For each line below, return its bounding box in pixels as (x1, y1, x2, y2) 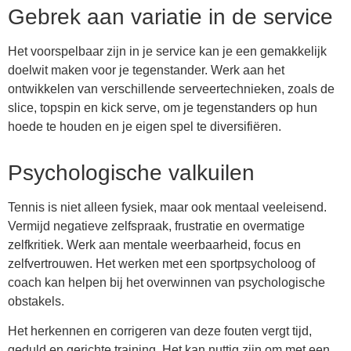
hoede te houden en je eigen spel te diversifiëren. (8, 119, 281, 133)
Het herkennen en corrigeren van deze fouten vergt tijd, (8, 324, 312, 338)
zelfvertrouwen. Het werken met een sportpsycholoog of (8, 256, 315, 270)
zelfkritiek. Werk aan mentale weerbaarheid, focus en (8, 237, 301, 251)
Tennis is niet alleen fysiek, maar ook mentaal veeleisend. (8, 200, 327, 214)
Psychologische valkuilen (8, 160, 255, 185)
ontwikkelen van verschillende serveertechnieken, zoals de (8, 81, 335, 96)
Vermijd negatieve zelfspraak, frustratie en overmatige (8, 219, 305, 233)
